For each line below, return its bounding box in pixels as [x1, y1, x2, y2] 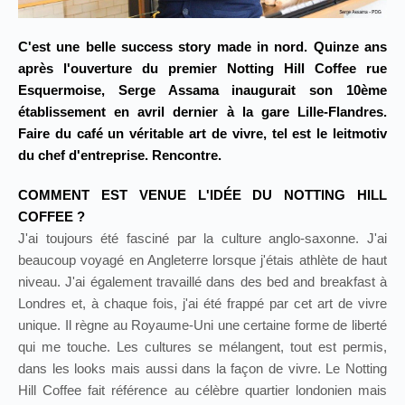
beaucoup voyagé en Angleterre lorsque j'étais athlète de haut [18, 252, 387, 268]
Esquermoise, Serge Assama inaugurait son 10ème [18, 82, 387, 99]
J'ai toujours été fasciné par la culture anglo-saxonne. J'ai [18, 231, 387, 247]
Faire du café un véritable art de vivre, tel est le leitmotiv [18, 126, 387, 142]
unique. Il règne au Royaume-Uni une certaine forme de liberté [18, 317, 387, 334]
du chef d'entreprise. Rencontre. [18, 147, 221, 164]
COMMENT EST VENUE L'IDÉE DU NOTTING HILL [18, 187, 387, 203]
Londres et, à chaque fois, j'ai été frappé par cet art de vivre [18, 296, 387, 312]
